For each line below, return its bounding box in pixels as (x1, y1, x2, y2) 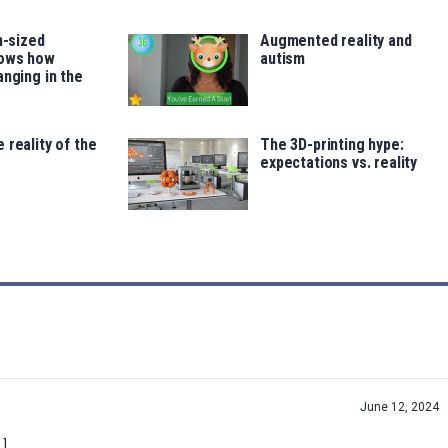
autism (260, 49, 306, 69)
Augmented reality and (260, 31, 412, 51)
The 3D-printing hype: (260, 135, 404, 155)
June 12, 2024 (360, 400, 439, 415)
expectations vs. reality (260, 153, 418, 173)
